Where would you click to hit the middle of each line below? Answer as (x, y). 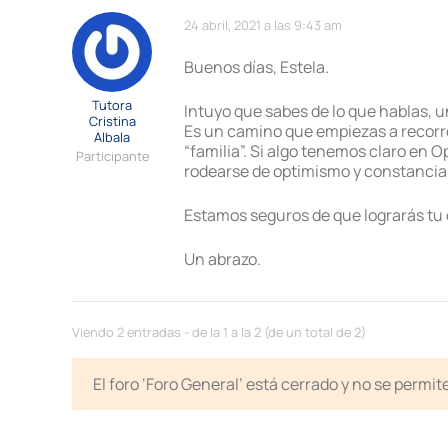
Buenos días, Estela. (256, 67)
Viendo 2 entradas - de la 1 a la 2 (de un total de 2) (219, 331)
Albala (112, 137)
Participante (112, 156)
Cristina (112, 121)
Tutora (112, 105)
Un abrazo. (222, 259)
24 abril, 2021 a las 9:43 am (263, 25)
